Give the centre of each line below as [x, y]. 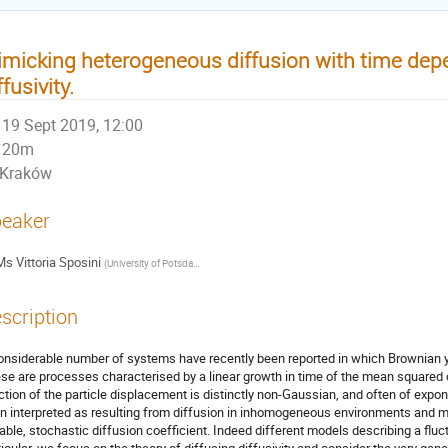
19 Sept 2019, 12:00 [73, 125]
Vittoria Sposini [58, 262]
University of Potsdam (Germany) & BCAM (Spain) [149, 263]
